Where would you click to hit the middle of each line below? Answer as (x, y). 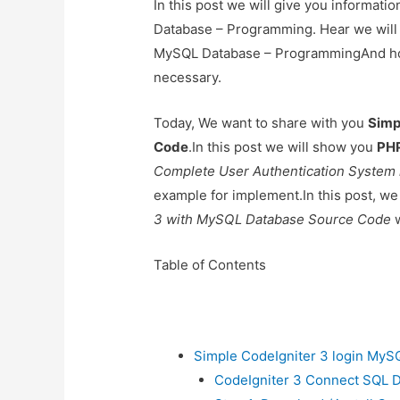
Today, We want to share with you (261, 123)
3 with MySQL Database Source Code (273, 220)
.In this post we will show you (283, 147)
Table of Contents (210, 265)
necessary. (188, 78)
